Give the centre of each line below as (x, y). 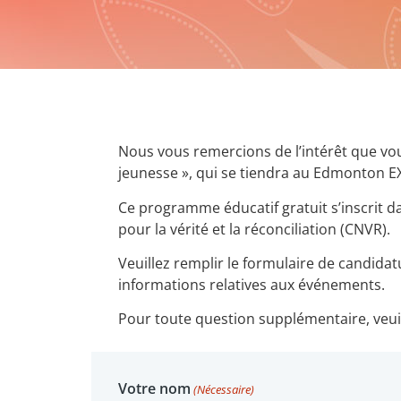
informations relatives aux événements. (252, 284)
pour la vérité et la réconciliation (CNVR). (254, 229)
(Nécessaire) (224, 390)
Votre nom (154, 389)
